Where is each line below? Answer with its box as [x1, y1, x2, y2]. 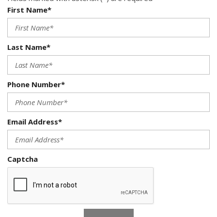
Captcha [7, 154, 38, 164]
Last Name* [7, 42, 50, 52]
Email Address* [7, 116, 62, 126]
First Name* [7, 4, 51, 15]
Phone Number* [7, 79, 65, 89]
